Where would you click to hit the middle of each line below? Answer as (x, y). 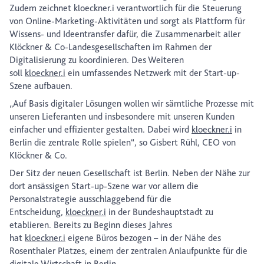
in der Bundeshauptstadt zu (160, 212)
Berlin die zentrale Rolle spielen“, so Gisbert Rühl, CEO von (123, 143)
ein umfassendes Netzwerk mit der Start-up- (153, 73)
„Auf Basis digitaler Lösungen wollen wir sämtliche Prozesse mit (132, 104)
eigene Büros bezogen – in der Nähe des (143, 238)
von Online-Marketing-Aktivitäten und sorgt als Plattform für (127, 21)
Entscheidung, (37, 212)
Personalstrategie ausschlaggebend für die (90, 199)
